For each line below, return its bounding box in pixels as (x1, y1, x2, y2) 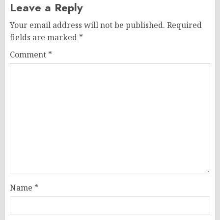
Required (167, 20, 202, 30)
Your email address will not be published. (10, 20, 165, 30)
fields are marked (10, 32, 79, 43)
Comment (10, 49, 48, 60)
